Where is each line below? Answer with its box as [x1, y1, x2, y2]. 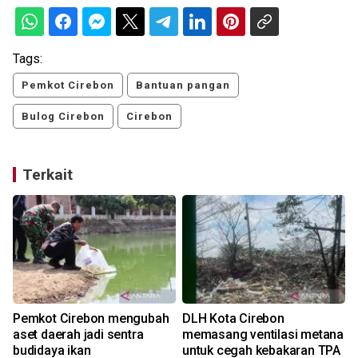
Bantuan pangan [136, 79, 230, 92]
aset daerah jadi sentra [13, 327, 144, 343]
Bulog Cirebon [22, 110, 105, 123]
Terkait [22, 165, 73, 185]
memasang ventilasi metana [182, 327, 344, 343]
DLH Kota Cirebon [182, 311, 284, 327]
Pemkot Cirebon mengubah [13, 311, 169, 327]
